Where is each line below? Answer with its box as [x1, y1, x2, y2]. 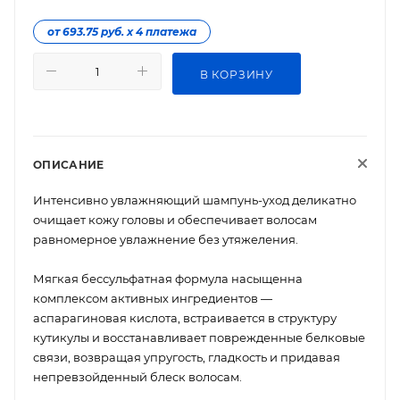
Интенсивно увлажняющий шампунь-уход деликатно [33, 192, 356, 207]
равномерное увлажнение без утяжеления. [33, 231, 298, 246]
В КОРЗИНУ [199, 67, 274, 81]
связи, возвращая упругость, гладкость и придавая [33, 349, 340, 364]
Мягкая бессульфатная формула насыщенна [33, 271, 303, 286]
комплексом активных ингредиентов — [33, 290, 272, 305]
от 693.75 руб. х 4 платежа [47, 24, 196, 38]
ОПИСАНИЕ [33, 157, 104, 171]
